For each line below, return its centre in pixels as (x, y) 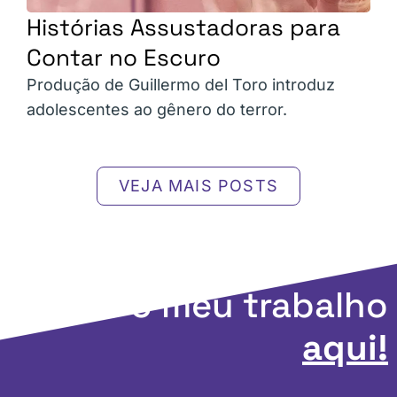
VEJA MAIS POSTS (198, 186)
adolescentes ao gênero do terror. (157, 110)
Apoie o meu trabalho (206, 306)
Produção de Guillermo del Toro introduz (181, 85)
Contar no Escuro (124, 58)
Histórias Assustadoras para (183, 28)
